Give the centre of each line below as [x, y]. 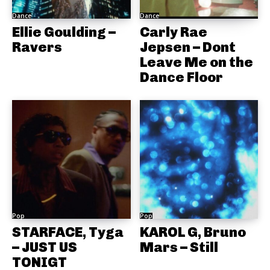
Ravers [37, 47]
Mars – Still [179, 247]
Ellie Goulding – [64, 32]
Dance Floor [181, 77]
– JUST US [45, 247]
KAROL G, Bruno [193, 232]
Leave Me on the [196, 62]
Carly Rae [173, 32]
